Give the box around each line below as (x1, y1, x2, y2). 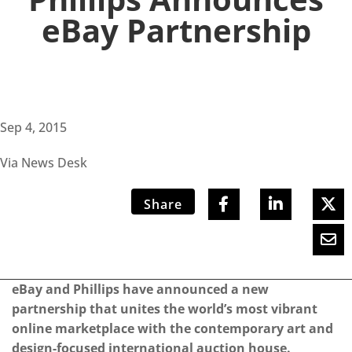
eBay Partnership (41, 9, 311, 53)
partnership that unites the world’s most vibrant (12, 300, 317, 318)
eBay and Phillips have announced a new (12, 280, 269, 299)
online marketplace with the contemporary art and (12, 320, 333, 338)
